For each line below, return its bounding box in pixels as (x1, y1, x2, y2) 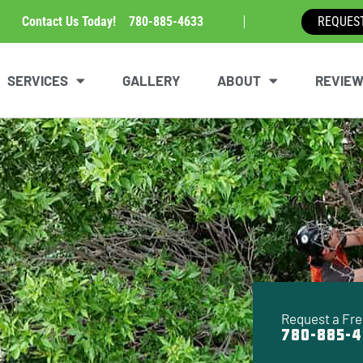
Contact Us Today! (21, 13, 126, 29)
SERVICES (7, 72, 68, 88)
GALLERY (122, 72, 180, 88)
